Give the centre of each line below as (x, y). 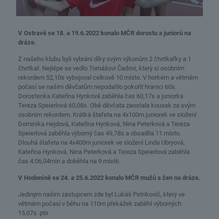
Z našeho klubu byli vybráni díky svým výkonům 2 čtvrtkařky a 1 (104, 59)
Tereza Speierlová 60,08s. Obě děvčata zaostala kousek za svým (107, 105)
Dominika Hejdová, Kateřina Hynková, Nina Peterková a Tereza (104, 124)
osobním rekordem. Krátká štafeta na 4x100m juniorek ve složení (107, 114)
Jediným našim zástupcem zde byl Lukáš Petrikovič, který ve (101, 194)
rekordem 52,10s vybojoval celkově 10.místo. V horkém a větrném (108, 77)
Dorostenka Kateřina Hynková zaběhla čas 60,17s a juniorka (100, 96)
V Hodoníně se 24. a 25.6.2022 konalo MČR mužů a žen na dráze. (109, 177)
